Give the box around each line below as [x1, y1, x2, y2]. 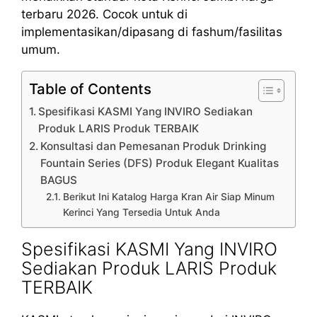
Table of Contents [29, 79, 151, 98]
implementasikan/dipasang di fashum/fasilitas [21, 24, 282, 39]
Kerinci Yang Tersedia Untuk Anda [62, 206, 220, 218]
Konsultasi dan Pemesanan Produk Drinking [40, 139, 267, 153]
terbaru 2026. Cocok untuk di [21, 6, 188, 21]
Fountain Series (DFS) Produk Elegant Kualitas [40, 156, 279, 170]
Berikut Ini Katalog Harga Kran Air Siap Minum [62, 190, 275, 202]
